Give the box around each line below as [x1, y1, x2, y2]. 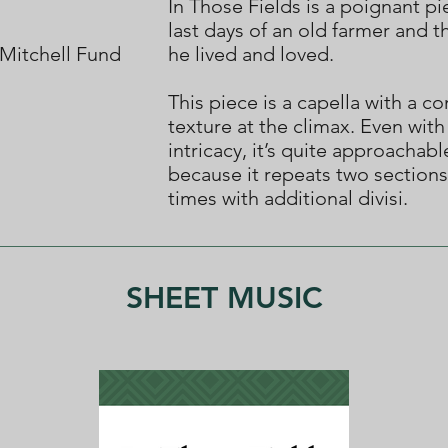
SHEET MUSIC [125, 280, 323, 316]
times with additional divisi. [168, 186, 408, 210]
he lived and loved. [168, 42, 339, 66]
